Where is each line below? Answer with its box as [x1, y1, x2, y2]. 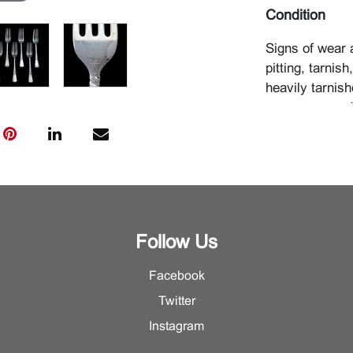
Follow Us [136, 235, 217, 252]
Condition [265, 9, 325, 23]
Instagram [149, 321, 204, 333]
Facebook [148, 270, 205, 282]
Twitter [158, 295, 195, 307]
